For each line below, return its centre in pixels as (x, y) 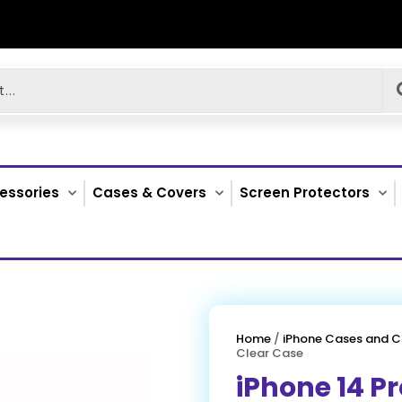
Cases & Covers (149, 192)
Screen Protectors (305, 192)
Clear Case (270, 353)
